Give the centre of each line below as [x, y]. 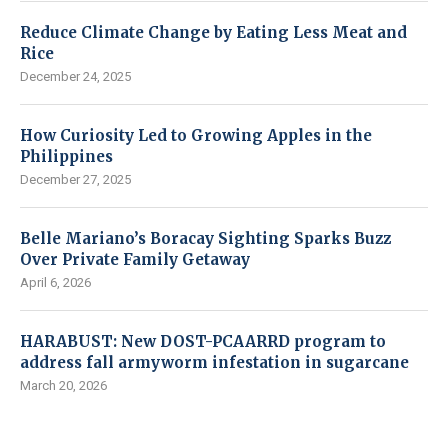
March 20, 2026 [63, 385]
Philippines [66, 156]
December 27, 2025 [75, 179]
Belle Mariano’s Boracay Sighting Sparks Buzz [205, 238]
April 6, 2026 [55, 282]
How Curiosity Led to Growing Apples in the [196, 135]
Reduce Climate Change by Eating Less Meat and [213, 32]
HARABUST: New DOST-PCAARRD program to [203, 341]
